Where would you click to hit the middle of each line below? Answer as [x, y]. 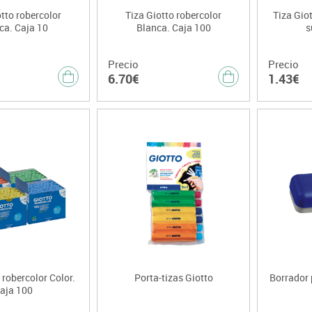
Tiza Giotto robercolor [173, 15]
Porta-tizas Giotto [173, 278]
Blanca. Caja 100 [173, 28]
